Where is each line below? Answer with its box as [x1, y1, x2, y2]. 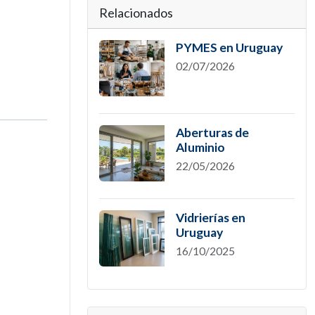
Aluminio [175, 140, 225, 155]
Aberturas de [175, 125, 249, 140]
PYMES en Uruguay [175, 40, 283, 55]
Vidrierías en [175, 210, 245, 225]
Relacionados [99, 5, 173, 20]
